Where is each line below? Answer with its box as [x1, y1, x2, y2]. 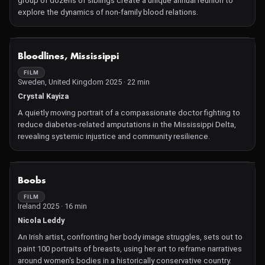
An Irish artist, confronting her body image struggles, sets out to [18, 232, 243, 241]
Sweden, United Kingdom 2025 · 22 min [18, 77, 150, 86]
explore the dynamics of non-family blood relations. [18, 8, 198, 17]
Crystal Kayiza [18, 92, 69, 101]
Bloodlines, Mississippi [18, 52, 119, 61]
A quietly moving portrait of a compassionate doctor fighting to [18, 108, 240, 117]
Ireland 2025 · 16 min [18, 202, 87, 211]
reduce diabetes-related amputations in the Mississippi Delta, [18, 120, 236, 129]
